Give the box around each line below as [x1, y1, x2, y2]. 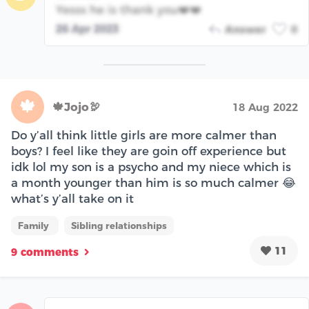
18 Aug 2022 [232, 101, 298, 114]
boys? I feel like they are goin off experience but [11, 144, 286, 159]
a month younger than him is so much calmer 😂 [11, 176, 296, 190]
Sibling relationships [71, 220, 167, 232]
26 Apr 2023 [56, 21, 119, 35]
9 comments [11, 245, 79, 259]
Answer [225, 22, 266, 36]
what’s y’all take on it [11, 192, 134, 206]
